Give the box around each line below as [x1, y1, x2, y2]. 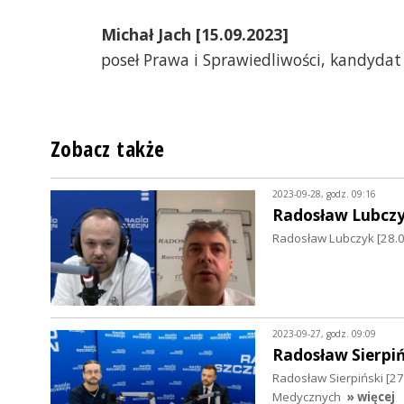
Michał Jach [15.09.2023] [101, 23, 289, 46]
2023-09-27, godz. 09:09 [271, 327, 376, 341]
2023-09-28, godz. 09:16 [271, 187, 376, 200]
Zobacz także [50, 134, 165, 164]
